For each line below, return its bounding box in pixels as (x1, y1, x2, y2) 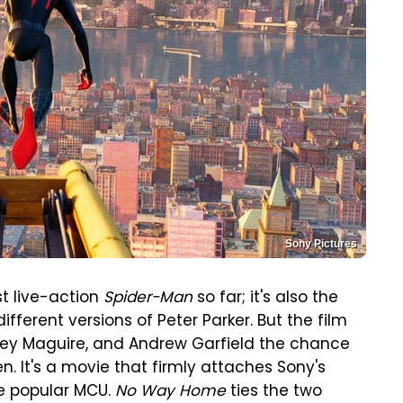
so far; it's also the (193, 286, 338, 311)
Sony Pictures (285, 237, 357, 250)
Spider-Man (103, 286, 193, 311)
